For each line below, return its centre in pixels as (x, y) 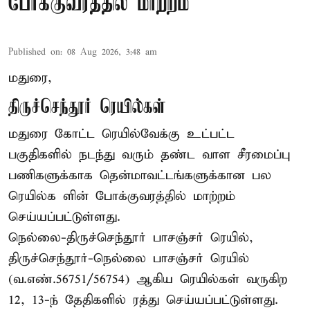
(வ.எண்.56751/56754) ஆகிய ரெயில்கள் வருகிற (148, 279)
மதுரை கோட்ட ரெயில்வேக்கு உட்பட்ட (121, 134)
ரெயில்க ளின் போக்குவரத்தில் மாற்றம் (122, 196)
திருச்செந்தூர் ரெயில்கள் (87, 107)
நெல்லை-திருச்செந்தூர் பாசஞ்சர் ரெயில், (131, 237)
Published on (34, 52)
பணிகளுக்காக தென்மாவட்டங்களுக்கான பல (140, 175)
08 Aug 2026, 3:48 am (112, 52)
